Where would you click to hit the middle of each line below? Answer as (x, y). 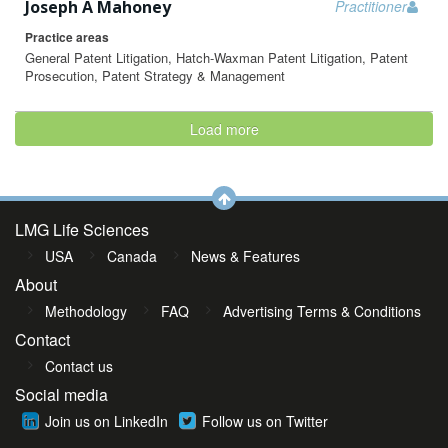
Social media (61, 394)
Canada (132, 256)
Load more (224, 129)
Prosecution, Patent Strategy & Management (155, 75)
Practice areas (67, 37)
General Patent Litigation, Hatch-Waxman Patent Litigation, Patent (216, 57)
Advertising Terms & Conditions (322, 311)
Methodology (86, 311)
